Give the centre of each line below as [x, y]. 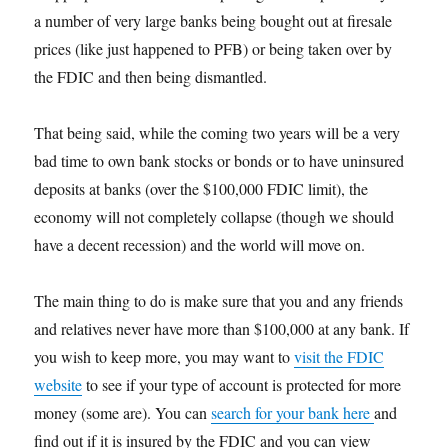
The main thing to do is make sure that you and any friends [219, 300]
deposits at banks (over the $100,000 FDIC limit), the [201, 188]
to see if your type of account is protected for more [242, 384]
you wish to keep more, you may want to [164, 356]
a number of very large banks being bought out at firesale [213, 20]
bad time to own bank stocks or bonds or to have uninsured [219, 160]
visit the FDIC [339, 356]
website [58, 384]
